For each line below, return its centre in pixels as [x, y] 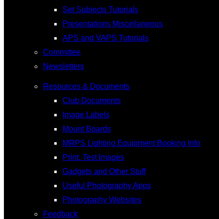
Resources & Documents [86, 86]
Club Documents [92, 100]
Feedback [60, 214]
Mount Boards [87, 129]
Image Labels [86, 115]
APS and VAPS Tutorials [106, 38]
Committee [62, 52]
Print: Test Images [93, 157]
